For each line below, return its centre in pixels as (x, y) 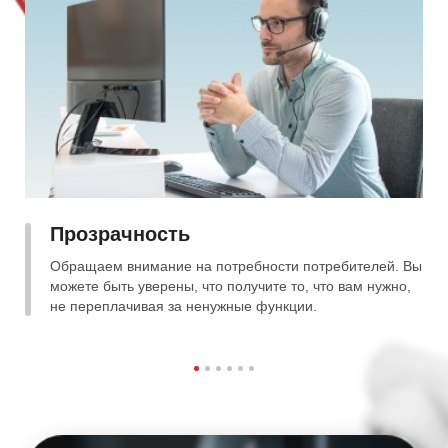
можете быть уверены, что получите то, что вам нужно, (230, 286)
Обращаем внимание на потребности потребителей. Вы (236, 266)
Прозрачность (120, 234)
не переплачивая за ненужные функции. (183, 306)
